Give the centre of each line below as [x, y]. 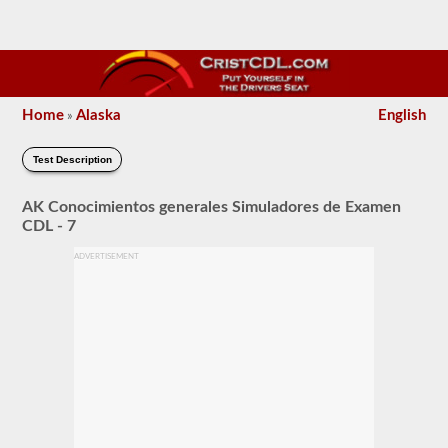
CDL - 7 [49, 225]
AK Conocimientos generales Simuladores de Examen [212, 206]
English [401, 115]
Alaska [99, 115]
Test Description [72, 159]
